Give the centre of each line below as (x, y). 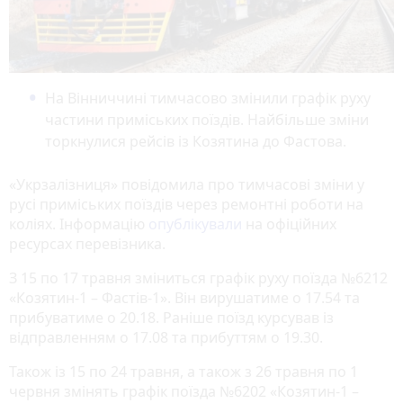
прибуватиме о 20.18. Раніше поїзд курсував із (171, 317)
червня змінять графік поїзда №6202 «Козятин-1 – (184, 391)
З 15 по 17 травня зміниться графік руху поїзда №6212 (198, 278)
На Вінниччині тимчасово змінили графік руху (208, 98)
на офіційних (289, 224)
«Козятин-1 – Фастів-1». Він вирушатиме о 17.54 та (184, 297)
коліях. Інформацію (79, 224)
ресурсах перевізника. (87, 243)
